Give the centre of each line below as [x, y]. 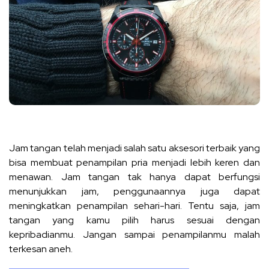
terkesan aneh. [41, 249]
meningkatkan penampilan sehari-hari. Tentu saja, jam [134, 205]
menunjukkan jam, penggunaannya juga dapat [134, 191]
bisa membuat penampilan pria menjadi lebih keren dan [134, 162]
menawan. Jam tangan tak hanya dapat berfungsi [134, 177]
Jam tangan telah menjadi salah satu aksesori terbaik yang [134, 148]
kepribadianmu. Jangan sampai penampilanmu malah [134, 234]
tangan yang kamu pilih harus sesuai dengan [134, 220]
